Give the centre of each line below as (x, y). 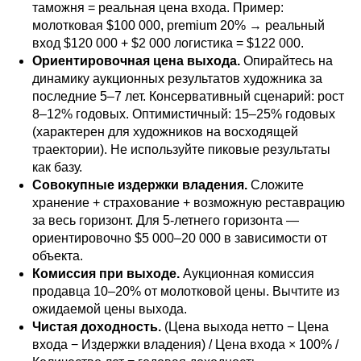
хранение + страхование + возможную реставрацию (189, 203)
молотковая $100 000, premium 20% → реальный (178, 25)
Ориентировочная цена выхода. (136, 61)
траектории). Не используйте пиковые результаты (181, 149)
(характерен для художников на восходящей (165, 132)
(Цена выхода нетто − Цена (245, 327)
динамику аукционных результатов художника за (177, 79)
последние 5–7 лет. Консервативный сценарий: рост (188, 96)
